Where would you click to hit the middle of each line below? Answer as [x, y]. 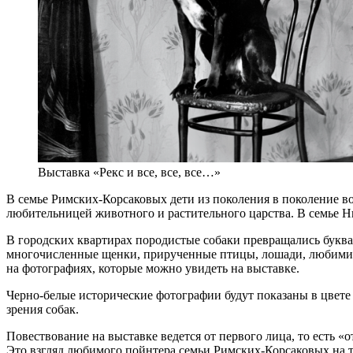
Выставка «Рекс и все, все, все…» [129, 172]
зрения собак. [43, 309]
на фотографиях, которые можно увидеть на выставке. [153, 268]
